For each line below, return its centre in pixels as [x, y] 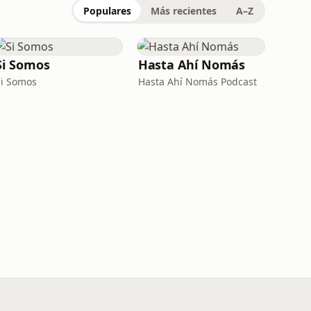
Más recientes [184, 11]
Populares [107, 11]
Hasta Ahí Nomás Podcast [197, 82]
